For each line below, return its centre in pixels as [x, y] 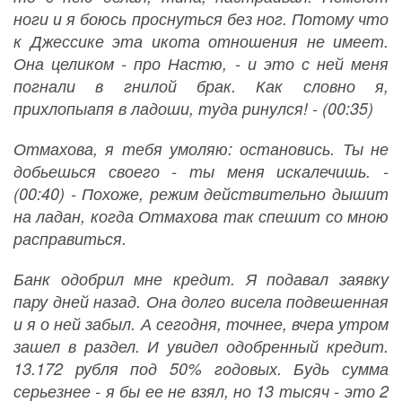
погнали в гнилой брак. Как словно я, [201, 86]
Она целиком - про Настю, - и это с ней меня [201, 64]
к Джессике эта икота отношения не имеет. [201, 41]
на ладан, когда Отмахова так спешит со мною [201, 216]
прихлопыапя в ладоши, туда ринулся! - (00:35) [193, 109]
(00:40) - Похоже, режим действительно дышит [201, 194]
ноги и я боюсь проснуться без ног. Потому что [201, 19]
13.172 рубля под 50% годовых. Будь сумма [201, 369]
